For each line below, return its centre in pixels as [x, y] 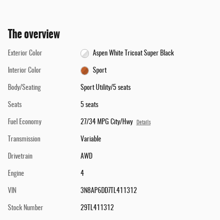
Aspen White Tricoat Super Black [134, 54]
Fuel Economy [25, 123]
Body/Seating [24, 88]
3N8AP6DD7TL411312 [109, 191]
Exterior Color [25, 54]
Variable [91, 140]
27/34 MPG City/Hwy [106, 123]
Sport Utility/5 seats [105, 88]
